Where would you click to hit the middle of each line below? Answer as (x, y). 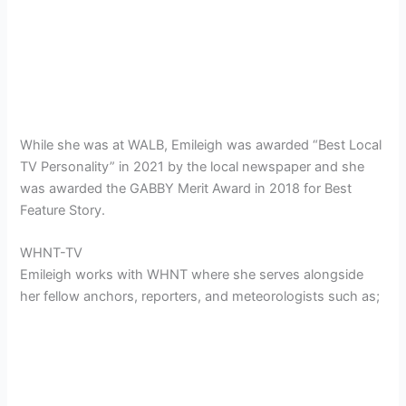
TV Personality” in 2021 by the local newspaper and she (193, 166)
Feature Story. (63, 210)
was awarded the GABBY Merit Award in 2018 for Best (186, 188)
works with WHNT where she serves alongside (220, 275)
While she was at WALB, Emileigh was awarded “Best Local (201, 145)
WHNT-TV (52, 253)
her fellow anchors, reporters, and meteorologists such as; (200, 297)
